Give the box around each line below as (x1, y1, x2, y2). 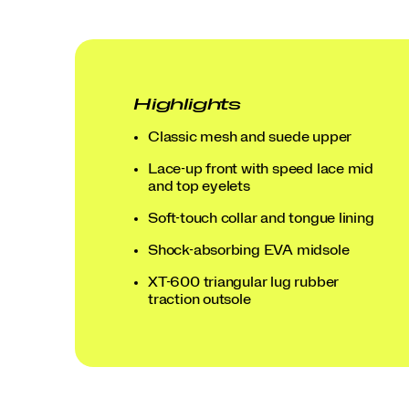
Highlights (133, 96, 241, 113)
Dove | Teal (68, 276, 142, 293)
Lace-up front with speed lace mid (148, 162, 374, 177)
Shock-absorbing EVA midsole (148, 243, 350, 258)
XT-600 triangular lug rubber (148, 275, 340, 290)
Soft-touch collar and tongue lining (148, 211, 374, 226)
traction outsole (148, 292, 251, 308)
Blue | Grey (6, 276, 81, 293)
